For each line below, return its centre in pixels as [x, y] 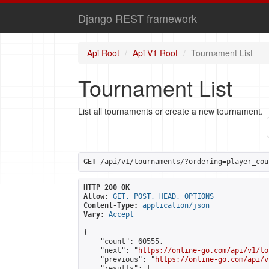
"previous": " [119, 259]
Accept [121, 214]
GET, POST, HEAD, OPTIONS [163, 196]
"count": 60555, [123, 241]
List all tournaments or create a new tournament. [171, 111]
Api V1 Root [155, 53]
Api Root [103, 53]
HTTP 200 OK [107, 187]
